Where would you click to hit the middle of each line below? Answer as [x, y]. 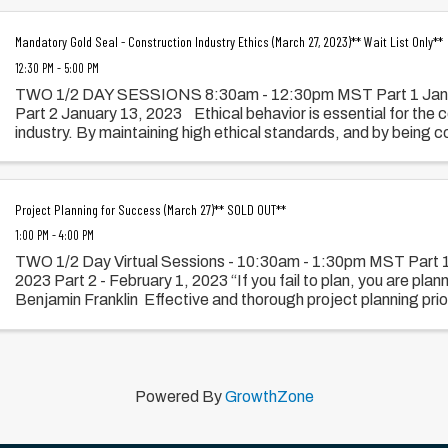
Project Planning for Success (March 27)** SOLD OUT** [151, 209]
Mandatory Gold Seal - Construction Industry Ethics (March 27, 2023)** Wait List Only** [229, 41]
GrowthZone [269, 397]
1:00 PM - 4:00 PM [55, 235]
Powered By [179, 397]
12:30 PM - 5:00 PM [57, 67]
